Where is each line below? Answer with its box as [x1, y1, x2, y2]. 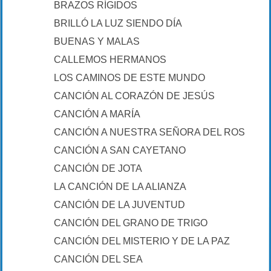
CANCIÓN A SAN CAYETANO [54, 145, 186, 155]
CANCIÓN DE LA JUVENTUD [54, 200, 185, 210]
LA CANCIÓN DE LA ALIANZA [54, 181, 186, 192]
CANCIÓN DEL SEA [54, 254, 143, 264]
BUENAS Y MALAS [54, 36, 140, 47]
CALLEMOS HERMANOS [54, 54, 166, 65]
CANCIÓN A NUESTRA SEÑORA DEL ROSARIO [54, 127, 269, 137]
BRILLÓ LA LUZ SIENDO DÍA [54, 18, 182, 28]
